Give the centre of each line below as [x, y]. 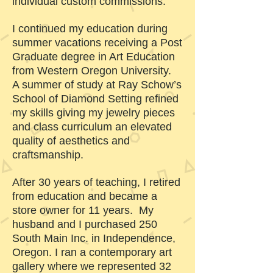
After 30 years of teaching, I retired [96, 182]
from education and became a [85, 196]
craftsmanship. [48, 155]
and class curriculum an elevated [92, 127]
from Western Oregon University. [92, 71]
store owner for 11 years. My [83, 210]
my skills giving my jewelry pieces [94, 113]
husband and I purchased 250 [85, 224]
